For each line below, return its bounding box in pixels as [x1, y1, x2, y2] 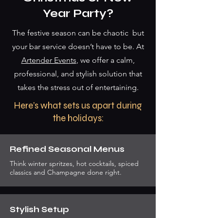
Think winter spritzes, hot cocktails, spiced [10, 159, 139, 168]
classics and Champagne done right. [10, 168, 122, 177]
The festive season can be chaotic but [12, 28, 144, 37]
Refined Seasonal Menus [10, 144, 125, 154]
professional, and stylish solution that [14, 69, 142, 78]
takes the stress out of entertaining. [17, 83, 139, 92]
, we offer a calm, [76, 55, 135, 65]
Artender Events [21, 55, 76, 65]
